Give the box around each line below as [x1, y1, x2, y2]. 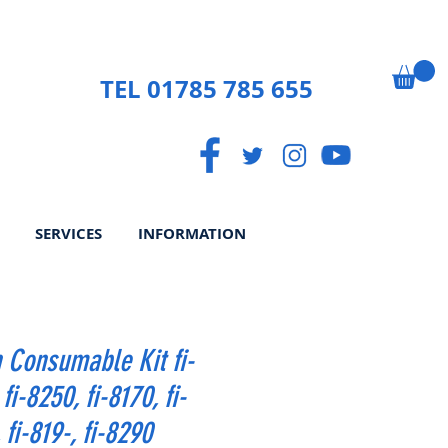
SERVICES [35, 222, 102, 244]
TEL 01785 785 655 [100, 72, 314, 106]
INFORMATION [138, 222, 246, 244]
